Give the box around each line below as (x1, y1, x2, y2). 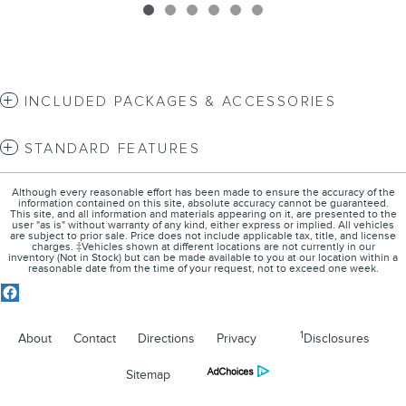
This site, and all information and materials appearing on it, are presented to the (9, 208, 397, 222)
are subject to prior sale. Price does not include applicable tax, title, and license (10, 229, 396, 244)
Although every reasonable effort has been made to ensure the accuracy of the (11, 186, 395, 200)
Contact (73, 331, 116, 347)
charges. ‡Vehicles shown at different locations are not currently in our (31, 240, 375, 255)
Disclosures (304, 331, 370, 347)
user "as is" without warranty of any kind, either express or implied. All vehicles (12, 218, 394, 233)
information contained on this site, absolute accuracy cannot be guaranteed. (17, 197, 389, 211)
